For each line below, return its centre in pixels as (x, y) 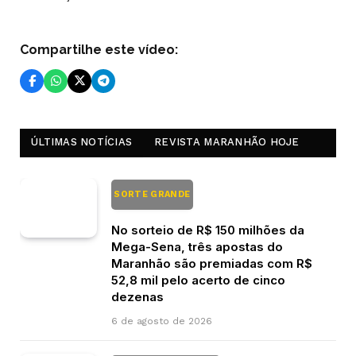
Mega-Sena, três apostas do (197, 246)
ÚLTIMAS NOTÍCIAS (82, 141)
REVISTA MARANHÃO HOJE (227, 141)
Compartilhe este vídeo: (99, 49)
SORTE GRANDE (152, 194)
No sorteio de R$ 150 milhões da (208, 230)
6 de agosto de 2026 (162, 321)
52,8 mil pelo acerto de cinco (198, 280)
